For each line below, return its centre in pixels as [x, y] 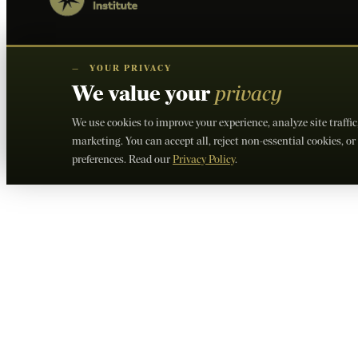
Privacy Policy [204, 160]
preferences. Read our [122, 160]
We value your [143, 94]
